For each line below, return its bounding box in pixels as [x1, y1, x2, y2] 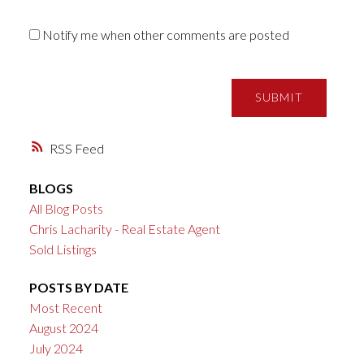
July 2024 [28, 340, 83, 356]
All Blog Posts [28, 200, 103, 216]
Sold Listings [28, 240, 97, 257]
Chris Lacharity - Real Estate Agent [28, 220, 220, 236]
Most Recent [28, 299, 102, 315]
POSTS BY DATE [28, 279, 128, 295]
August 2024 [28, 319, 98, 336]
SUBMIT [255, 90, 304, 105]
